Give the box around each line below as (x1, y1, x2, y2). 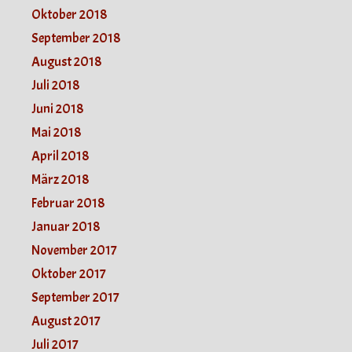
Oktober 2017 (31, 266, 106, 283)
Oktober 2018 (31, 6, 107, 24)
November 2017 (31, 242, 117, 259)
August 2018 (31, 53, 101, 71)
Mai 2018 (31, 124, 81, 141)
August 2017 (31, 313, 101, 330)
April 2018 (31, 148, 89, 165)
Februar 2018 (31, 195, 104, 212)
